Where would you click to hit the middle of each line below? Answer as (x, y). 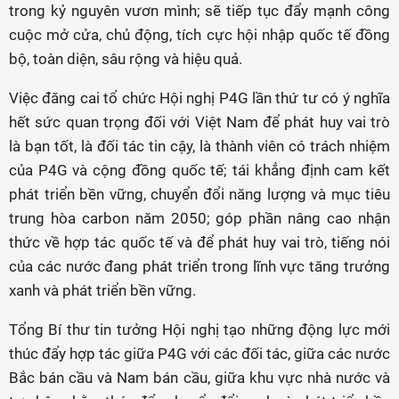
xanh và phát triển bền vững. (102, 291)
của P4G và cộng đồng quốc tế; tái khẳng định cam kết (199, 171)
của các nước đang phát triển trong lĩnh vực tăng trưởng (199, 267)
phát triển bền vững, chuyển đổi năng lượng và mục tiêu (199, 195)
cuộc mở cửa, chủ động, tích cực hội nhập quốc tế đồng (199, 35)
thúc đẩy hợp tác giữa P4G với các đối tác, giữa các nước (199, 354)
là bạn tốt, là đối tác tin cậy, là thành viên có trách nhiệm (199, 147)
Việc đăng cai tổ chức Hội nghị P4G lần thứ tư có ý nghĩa (199, 98)
